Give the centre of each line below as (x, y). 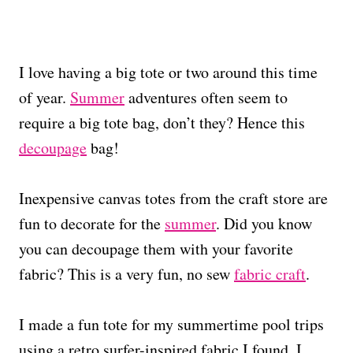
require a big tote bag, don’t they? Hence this (162, 122)
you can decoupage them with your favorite (156, 248)
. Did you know (264, 223)
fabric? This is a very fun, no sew (126, 273)
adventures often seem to (206, 97)
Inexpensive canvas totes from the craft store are (173, 198)
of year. (45, 97)
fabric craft (270, 273)
